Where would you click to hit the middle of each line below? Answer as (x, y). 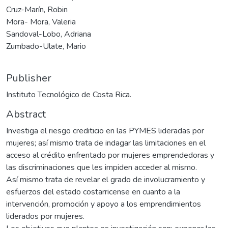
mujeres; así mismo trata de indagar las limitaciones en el (106, 143)
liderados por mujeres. (45, 216)
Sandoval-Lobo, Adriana (49, 34)
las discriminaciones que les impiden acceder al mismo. (102, 167)
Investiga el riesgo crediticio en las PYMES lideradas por (105, 131)
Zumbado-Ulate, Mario (46, 46)
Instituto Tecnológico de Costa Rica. (69, 94)
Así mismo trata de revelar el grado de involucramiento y (106, 179)
